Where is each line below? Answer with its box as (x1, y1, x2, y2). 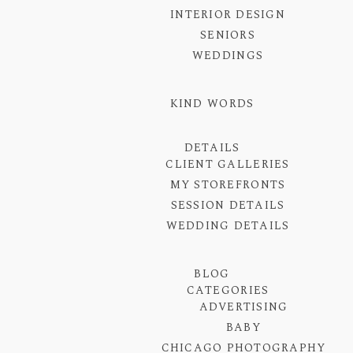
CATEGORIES (186, 282, 269, 299)
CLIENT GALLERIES (165, 156, 290, 173)
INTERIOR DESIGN (170, 6, 285, 24)
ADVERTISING (199, 299, 288, 316)
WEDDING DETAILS (165, 217, 290, 235)
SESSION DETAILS (170, 197, 285, 214)
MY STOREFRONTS (169, 176, 286, 194)
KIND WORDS (169, 95, 255, 113)
